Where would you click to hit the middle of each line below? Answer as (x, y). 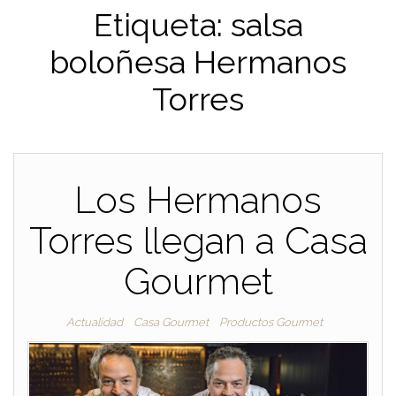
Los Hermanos (198, 200)
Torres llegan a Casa (198, 241)
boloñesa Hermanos (198, 62)
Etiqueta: (162, 25)
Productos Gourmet (271, 322)
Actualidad (95, 322)
